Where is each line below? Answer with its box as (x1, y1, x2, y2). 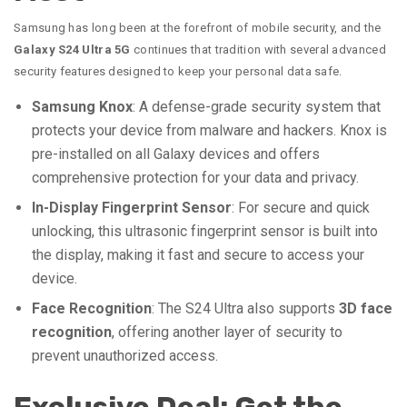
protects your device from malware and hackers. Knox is (32, 122, 387, 140)
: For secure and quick (232, 199, 370, 217)
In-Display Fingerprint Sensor (32, 199, 232, 217)
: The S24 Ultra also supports (152, 300, 339, 318)
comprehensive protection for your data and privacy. (32, 169, 359, 187)
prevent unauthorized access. (32, 347, 218, 365)
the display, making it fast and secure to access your (32, 246, 364, 264)
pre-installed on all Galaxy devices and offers (32, 145, 320, 164)
